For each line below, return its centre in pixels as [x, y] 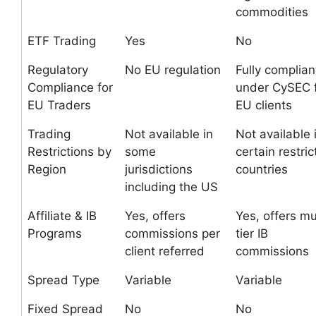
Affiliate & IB [62, 216]
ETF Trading [62, 41]
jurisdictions [159, 169]
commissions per [172, 233]
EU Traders [59, 105]
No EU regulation [173, 70]
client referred [165, 251]
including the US [171, 187]
